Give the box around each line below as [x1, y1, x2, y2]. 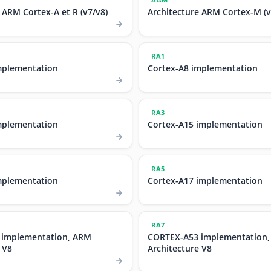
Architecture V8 [148, 242, 212, 254]
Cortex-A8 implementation [148, 62, 258, 74]
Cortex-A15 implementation [148, 118, 263, 130]
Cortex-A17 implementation [148, 174, 263, 186]
